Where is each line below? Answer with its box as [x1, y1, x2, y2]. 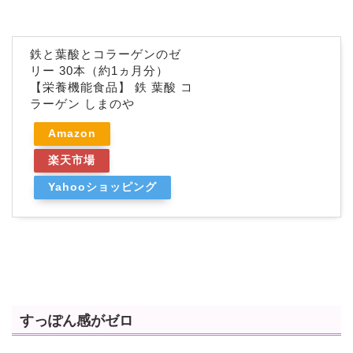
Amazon [48, 128, 96, 140]
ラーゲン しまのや [30, 97, 135, 111]
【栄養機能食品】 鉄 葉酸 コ [30, 80, 193, 95]
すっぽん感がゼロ [20, 312, 133, 329]
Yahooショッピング [48, 181, 157, 194]
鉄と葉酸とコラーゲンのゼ [30, 47, 181, 61]
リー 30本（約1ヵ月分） [30, 64, 169, 78]
